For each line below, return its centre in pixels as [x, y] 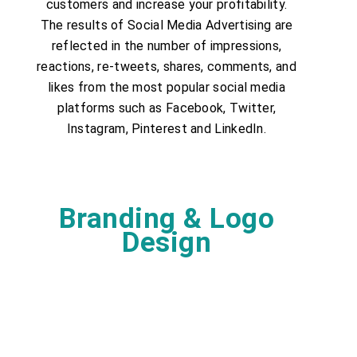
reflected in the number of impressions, [167, 45]
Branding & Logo [167, 218]
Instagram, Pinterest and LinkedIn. [167, 128]
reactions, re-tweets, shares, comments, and [167, 66]
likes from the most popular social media [166, 87]
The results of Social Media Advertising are [167, 25]
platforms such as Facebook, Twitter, [167, 108]
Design [167, 242]
